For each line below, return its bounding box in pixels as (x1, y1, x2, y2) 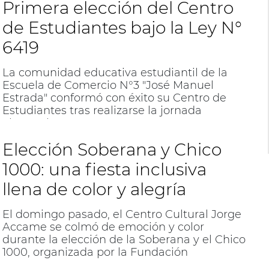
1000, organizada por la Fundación (2, 245, 188, 259)
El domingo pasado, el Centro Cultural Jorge (2, 207, 241, 221)
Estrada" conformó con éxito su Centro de (2, 91, 226, 105)
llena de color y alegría (2, 178, 186, 199)
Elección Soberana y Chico (2, 139, 222, 160)
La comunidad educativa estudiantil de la (2, 66, 228, 80)
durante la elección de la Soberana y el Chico (2, 232, 246, 246)
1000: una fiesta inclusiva (2, 159, 207, 180)
